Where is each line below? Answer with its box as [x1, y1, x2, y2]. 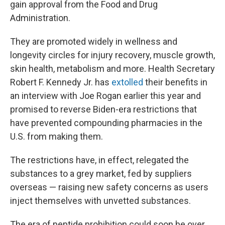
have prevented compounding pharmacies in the [10, 118, 202, 128]
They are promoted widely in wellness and [10, 36, 177, 47]
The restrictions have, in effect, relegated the [10, 155, 189, 165]
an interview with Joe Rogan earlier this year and [10, 90, 201, 101]
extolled [111, 77, 143, 87]
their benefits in [143, 77, 207, 87]
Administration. [10, 13, 70, 23]
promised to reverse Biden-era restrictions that [10, 104, 197, 115]
